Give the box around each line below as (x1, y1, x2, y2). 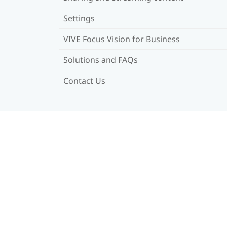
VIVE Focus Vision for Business (63, 33, 180, 45)
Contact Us (63, 74, 105, 86)
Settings (63, 12, 95, 24)
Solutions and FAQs (63, 54, 138, 65)
